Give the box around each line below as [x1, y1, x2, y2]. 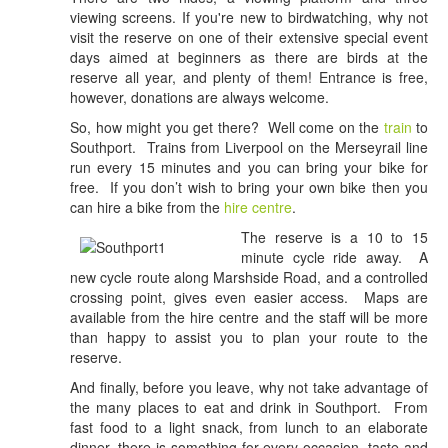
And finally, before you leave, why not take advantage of [70, 377, 428, 398]
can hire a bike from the [70, 197, 224, 218]
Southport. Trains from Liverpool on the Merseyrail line [70, 137, 428, 158]
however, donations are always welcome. [70, 87, 329, 108]
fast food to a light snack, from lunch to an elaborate [70, 417, 428, 438]
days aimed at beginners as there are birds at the [70, 47, 428, 68]
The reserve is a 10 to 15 [241, 227, 428, 248]
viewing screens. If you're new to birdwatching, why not [70, 7, 428, 28]
